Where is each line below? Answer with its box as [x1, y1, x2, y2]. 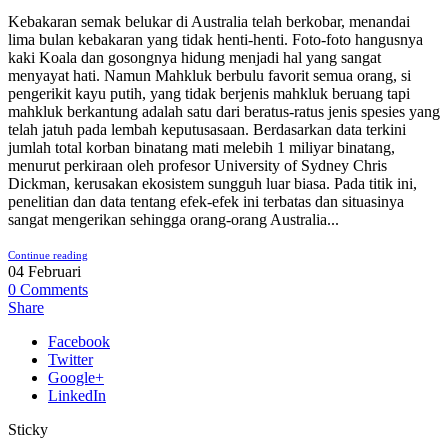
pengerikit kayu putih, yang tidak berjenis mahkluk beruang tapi [8, 85, 414, 103]
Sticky [8, 421, 48, 439]
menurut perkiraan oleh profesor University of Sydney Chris [8, 157, 387, 175]
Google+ [48, 369, 104, 387]
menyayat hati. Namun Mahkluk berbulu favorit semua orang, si [8, 67, 411, 85]
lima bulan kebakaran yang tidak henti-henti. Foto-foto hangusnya [8, 31, 423, 49]
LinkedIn [48, 387, 106, 405]
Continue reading [8, 249, 88, 262]
